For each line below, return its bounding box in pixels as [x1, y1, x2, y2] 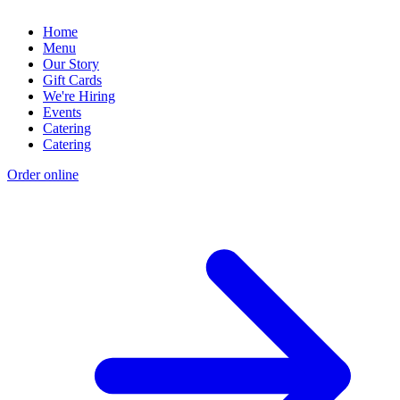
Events [43, 104, 81, 121]
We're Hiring [43, 88, 115, 104]
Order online [7, 167, 79, 183]
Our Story [43, 56, 99, 72]
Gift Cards [43, 72, 102, 88]
